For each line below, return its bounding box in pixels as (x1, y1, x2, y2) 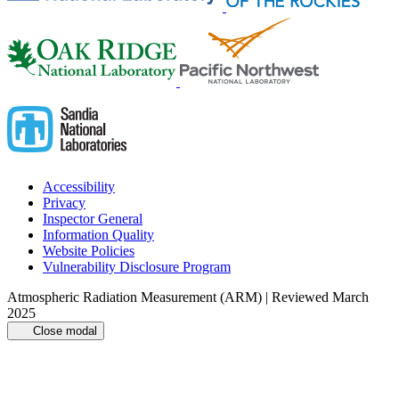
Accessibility (43, 179, 115, 195)
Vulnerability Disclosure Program (43, 259, 231, 275)
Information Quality (43, 227, 154, 243)
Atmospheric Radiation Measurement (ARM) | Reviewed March (7, 289, 369, 305)
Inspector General (43, 211, 142, 227)
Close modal (32, 324, 97, 338)
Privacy (43, 195, 85, 211)
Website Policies (43, 243, 134, 259)
